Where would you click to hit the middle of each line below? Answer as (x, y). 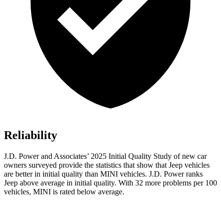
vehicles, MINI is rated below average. (64, 192)
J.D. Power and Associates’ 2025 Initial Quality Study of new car (105, 156)
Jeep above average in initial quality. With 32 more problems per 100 (110, 183)
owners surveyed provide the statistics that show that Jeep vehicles (107, 165)
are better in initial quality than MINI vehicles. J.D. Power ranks (103, 174)
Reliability (31, 135)
